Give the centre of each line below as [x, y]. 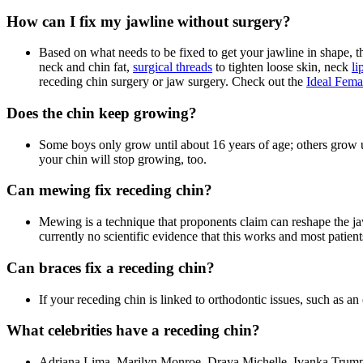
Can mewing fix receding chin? [109, 190]
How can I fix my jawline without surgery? [149, 21]
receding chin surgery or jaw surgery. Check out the [173, 82]
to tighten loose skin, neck [282, 67]
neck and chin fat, [86, 67]
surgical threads [173, 67]
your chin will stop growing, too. [123, 159]
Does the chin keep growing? [102, 113]
